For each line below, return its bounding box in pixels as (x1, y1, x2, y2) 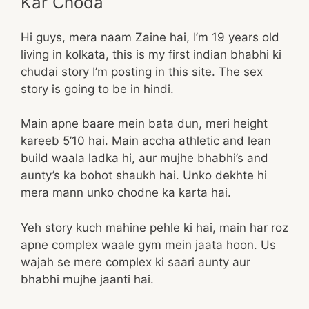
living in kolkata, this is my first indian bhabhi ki (21, 47, 281, 61)
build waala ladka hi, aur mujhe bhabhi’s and (21, 151, 268, 165)
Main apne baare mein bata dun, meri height (21, 117, 268, 130)
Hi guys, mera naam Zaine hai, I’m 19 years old (21, 30, 279, 44)
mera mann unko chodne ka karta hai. (21, 186, 231, 199)
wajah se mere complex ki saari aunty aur (21, 255, 250, 269)
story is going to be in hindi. (21, 81, 174, 96)
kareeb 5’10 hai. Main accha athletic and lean (21, 134, 271, 148)
